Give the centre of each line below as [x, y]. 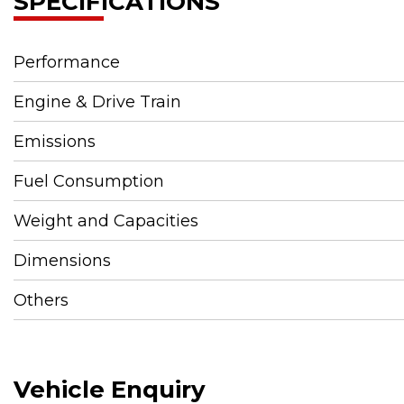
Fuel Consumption [89, 181]
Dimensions [62, 260]
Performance [67, 62]
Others [41, 300]
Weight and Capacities [106, 220]
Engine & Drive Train [97, 101]
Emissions [55, 141]
